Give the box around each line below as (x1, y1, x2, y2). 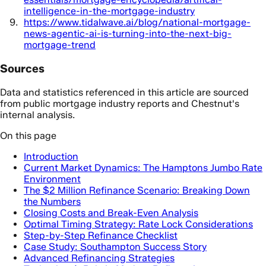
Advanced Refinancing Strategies (24, 252, 175, 264)
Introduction (24, 150, 78, 162)
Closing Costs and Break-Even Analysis (24, 207, 198, 218)
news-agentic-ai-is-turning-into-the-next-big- (24, 28, 232, 40)
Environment (24, 173, 81, 185)
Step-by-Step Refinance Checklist (24, 229, 178, 241)
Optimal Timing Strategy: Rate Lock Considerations (24, 218, 253, 230)
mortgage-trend (24, 39, 96, 51)
